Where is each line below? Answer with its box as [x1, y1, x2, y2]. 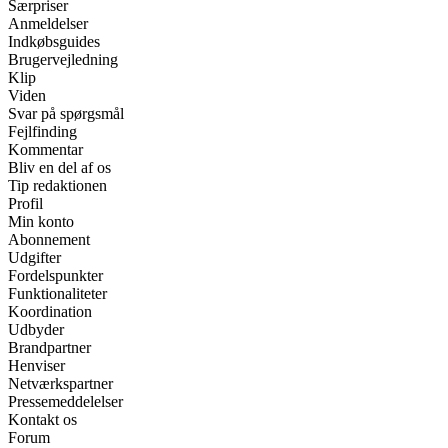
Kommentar [8, 141, 83, 158]
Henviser [8, 357, 65, 374]
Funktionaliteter [8, 285, 107, 302]
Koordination [8, 303, 92, 320]
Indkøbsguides [8, 33, 100, 50]
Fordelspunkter [8, 267, 103, 284]
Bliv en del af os [8, 159, 111, 176]
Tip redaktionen [8, 177, 107, 194]
